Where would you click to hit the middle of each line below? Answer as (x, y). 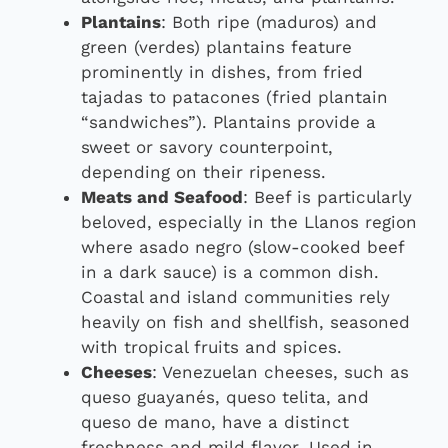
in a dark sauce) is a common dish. (230, 271)
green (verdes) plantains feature (216, 46)
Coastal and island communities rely (235, 296)
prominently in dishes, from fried (222, 71)
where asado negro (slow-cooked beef (242, 246)
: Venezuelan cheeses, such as (280, 371)
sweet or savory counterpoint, (207, 146)
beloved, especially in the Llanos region (249, 221)
